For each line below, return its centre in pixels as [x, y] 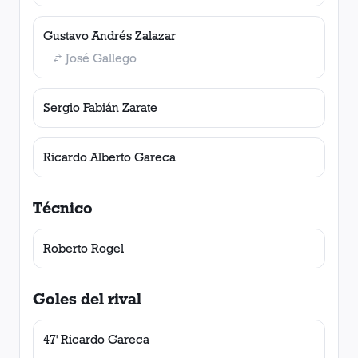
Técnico [63, 208]
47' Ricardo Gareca [96, 339]
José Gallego [101, 58]
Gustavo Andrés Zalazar [109, 36]
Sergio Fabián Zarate [100, 107]
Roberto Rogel [84, 248]
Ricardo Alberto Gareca [109, 157]
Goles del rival [87, 299]
